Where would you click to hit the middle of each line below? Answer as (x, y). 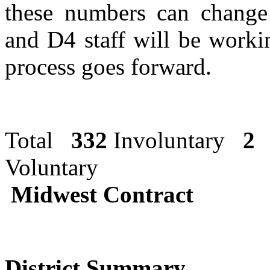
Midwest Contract (102, 195)
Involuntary (175, 140)
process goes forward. (108, 67)
